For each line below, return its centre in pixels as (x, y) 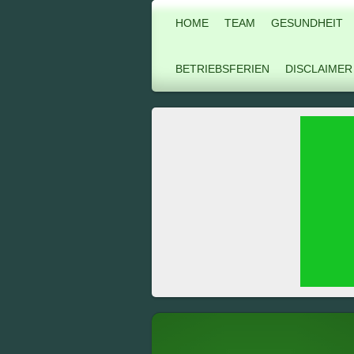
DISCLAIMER (319, 69)
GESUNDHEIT (307, 23)
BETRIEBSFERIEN (222, 69)
